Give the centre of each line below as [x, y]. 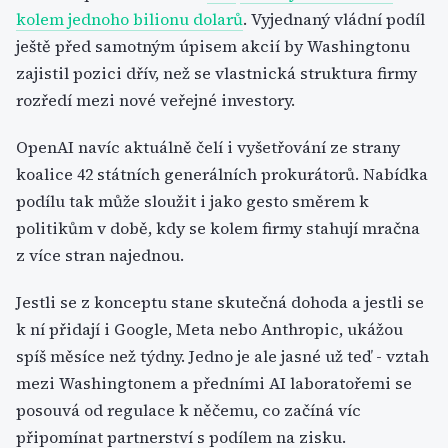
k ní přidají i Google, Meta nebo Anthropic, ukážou [209, 329]
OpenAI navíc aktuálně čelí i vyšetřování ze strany [208, 147]
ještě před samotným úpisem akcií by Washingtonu [213, 46]
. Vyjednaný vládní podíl [334, 19]
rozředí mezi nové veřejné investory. [155, 100]
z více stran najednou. [100, 255]
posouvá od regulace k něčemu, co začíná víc [188, 410]
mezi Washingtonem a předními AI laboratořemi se [214, 383]
